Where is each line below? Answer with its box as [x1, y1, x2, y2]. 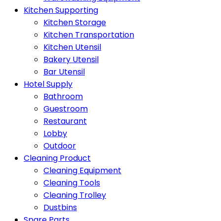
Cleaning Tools [43, 177, 100, 188]
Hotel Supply [24, 78, 73, 90]
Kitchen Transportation [43, 29, 134, 40]
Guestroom [43, 103, 88, 114]
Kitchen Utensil [43, 41, 101, 53]
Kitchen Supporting [24, 4, 98, 16]
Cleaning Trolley [43, 189, 106, 201]
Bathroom [43, 90, 83, 102]
